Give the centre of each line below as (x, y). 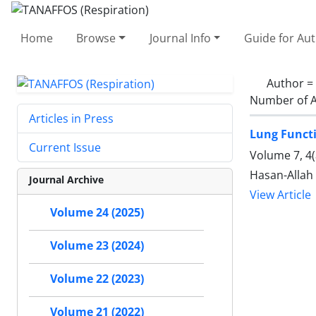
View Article (280, 195)
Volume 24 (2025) (97, 213)
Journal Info (180, 38)
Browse (96, 38)
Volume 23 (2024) (97, 246)
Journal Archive (66, 180)
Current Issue (65, 148)
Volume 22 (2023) (97, 279)
